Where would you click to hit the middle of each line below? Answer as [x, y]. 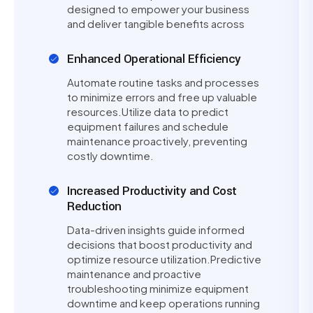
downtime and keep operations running [163, 303]
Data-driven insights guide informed [156, 230]
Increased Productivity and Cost [152, 191]
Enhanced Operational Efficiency [154, 59]
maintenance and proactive [134, 274]
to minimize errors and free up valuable [162, 97]
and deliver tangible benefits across [156, 23]
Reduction [94, 206]
